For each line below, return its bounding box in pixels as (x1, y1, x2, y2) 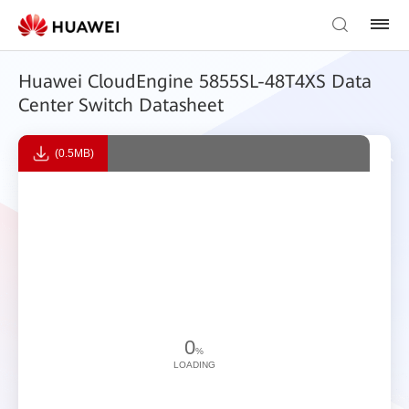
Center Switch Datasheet (18, 94, 224, 116)
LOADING (173, 359, 215, 370)
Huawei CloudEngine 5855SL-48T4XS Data (18, 70, 372, 92)
